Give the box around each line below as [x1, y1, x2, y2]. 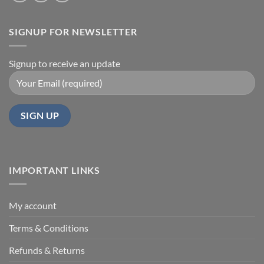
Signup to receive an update [9, 58, 120, 70]
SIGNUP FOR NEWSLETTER [9, 25, 137, 37]
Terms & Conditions [9, 222, 88, 234]
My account [9, 200, 57, 212]
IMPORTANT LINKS [9, 164, 100, 176]
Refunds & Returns [9, 245, 85, 256]
